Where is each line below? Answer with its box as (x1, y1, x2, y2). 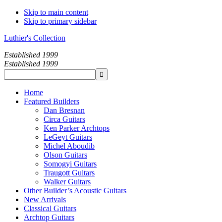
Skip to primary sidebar (24, 17, 97, 25)
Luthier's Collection (4, 34, 65, 42)
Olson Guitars (44, 151, 87, 159)
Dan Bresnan (44, 106, 85, 114)
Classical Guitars (24, 204, 76, 213)
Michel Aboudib (44, 142, 95, 150)
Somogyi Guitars (44, 160, 97, 168)
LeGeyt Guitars (44, 133, 92, 141)
